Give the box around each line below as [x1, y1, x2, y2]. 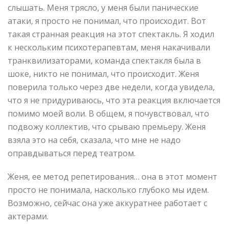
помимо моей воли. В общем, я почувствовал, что [8, 107, 209, 119]
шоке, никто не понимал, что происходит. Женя [8, 68, 199, 79]
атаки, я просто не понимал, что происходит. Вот [8, 15, 206, 26]
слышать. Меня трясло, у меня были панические [8, 2, 198, 13]
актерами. [8, 210, 48, 222]
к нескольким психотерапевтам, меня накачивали [8, 41, 210, 53]
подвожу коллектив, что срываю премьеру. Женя [8, 121, 206, 132]
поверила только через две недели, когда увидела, [8, 81, 215, 93]
